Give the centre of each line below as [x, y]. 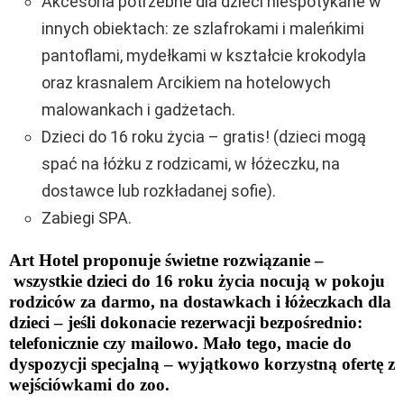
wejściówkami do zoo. [89, 384]
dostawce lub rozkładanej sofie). [159, 190]
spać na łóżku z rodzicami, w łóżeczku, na [191, 163]
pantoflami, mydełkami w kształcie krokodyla [204, 55]
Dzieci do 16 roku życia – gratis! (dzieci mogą [204, 136]
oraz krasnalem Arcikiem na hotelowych [186, 82]
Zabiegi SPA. [87, 217]
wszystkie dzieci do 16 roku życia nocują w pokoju [197, 280]
